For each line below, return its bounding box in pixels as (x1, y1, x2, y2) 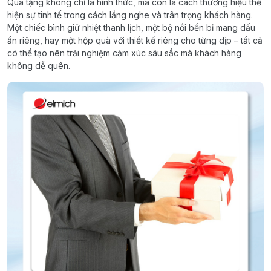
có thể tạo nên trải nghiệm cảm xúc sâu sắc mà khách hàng (7, 47, 241, 58)
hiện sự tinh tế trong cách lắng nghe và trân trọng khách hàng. (7, 9, 253, 20)
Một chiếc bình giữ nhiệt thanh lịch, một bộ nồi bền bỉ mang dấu (7, 22, 255, 33)
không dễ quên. (7, 60, 70, 71)
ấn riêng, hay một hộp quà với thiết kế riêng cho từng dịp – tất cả (7, 34, 263, 45)
